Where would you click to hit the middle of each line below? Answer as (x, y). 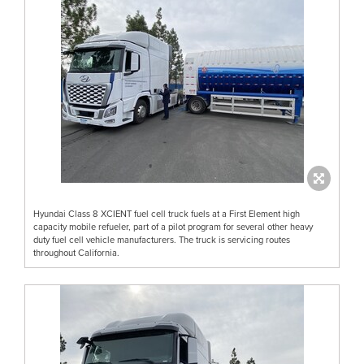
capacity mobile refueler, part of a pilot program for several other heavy (173, 226)
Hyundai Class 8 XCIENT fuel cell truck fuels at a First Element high (167, 213)
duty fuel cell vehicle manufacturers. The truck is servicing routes (162, 239)
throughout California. (76, 252)
